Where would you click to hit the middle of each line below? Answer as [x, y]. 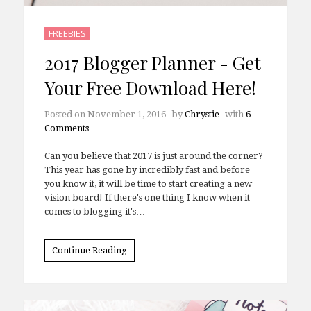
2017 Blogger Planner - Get [152, 81]
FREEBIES [67, 51]
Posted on [66, 132]
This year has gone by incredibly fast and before [147, 187]
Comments [66, 146]
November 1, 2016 [126, 132]
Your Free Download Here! [150, 106]
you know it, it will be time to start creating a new [148, 201]
